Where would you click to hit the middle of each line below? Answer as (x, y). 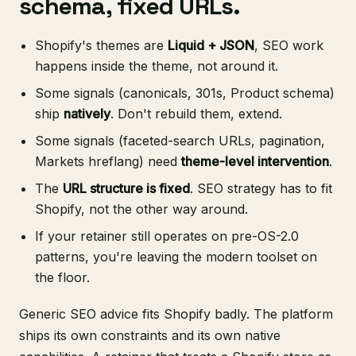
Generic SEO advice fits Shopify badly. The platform (176, 314)
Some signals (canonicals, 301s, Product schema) (185, 93)
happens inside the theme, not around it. (157, 66)
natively (87, 114)
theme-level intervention (255, 162)
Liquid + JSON (211, 46)
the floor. (62, 278)
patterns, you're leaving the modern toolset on (176, 257)
